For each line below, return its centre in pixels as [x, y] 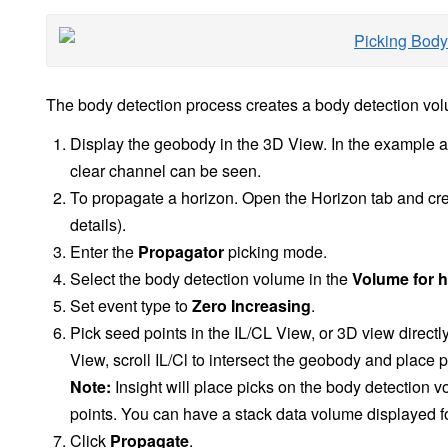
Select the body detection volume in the [211, 279]
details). [98, 225]
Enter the [104, 252]
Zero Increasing [251, 306]
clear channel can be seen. [165, 171]
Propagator [181, 252]
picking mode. [275, 252]
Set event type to [131, 306]
